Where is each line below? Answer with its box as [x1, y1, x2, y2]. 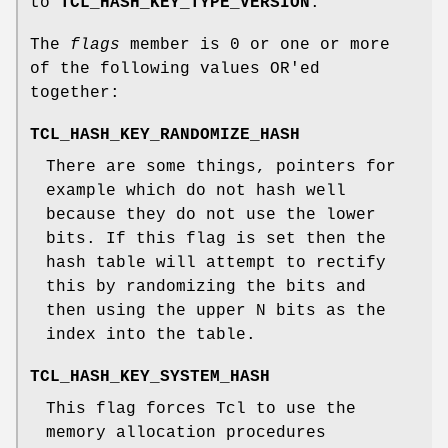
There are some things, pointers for [46, 158, 396, 177]
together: [30, 84, 120, 103]
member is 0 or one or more [120, 36, 390, 55]
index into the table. [46, 326, 256, 345]
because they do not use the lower [46, 206, 376, 225]
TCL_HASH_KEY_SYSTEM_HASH [30, 368, 270, 387]
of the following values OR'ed [30, 60, 320, 79]
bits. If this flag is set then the [46, 230, 386, 249]
